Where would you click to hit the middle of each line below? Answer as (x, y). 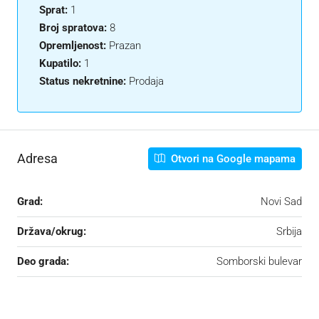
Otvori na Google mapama (232, 158)
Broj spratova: (73, 27)
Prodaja (146, 81)
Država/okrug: (52, 231)
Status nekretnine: (83, 81)
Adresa (37, 159)
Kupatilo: (60, 63)
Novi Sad (281, 201)
